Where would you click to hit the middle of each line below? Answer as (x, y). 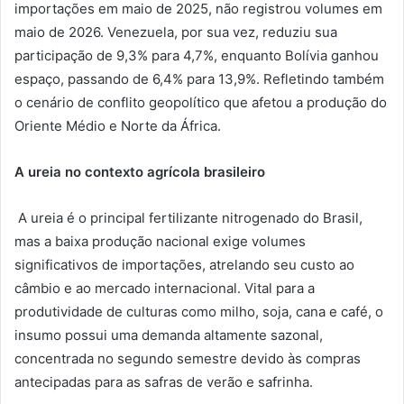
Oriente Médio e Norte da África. (118, 126)
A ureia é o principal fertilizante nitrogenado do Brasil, (188, 218)
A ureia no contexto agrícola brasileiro (140, 172)
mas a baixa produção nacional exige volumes (160, 242)
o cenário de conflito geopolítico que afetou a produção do (201, 103)
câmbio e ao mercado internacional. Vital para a (165, 289)
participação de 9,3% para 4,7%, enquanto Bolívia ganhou (197, 56)
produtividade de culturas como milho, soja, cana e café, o (199, 312)
